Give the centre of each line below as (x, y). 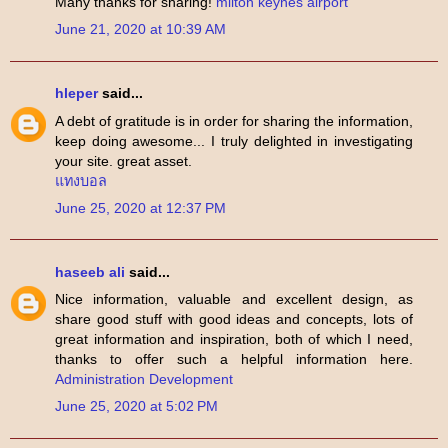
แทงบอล (81, 180)
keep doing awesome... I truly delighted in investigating (234, 140)
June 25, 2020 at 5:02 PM (136, 406)
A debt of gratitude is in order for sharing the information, (234, 120)
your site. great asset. (123, 160)
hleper (76, 93)
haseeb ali (90, 271)
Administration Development (144, 379)
